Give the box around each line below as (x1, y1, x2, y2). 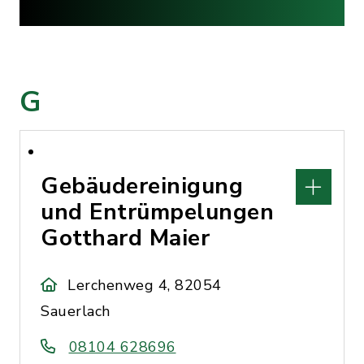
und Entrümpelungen (41, 197, 274, 227)
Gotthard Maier (41, 223, 210, 253)
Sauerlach (41, 301, 110, 321)
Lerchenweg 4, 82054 (67, 275, 222, 295)
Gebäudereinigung (41, 171, 243, 201)
